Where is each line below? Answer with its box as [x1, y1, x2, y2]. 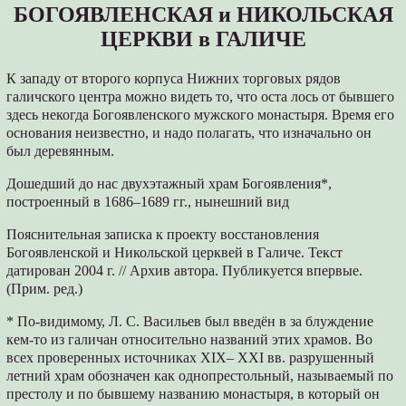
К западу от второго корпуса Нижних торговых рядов [6, 70, 342, 86]
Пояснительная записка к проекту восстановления [6, 226, 320, 242]
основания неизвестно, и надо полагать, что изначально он [6, 124, 372, 140]
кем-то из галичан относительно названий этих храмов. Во [6, 331, 373, 347]
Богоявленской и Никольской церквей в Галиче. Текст [6, 244, 343, 260]
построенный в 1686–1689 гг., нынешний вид [6, 193, 290, 209]
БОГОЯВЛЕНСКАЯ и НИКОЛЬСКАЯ [13, 3, 393, 27]
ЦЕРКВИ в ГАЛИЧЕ [100, 27, 306, 52]
